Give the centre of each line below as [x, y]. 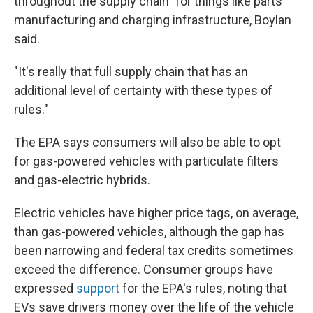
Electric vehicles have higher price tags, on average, [156, 213]
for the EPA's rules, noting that [203, 288]
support [96, 288]
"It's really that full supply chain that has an [131, 72]
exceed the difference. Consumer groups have [144, 269]
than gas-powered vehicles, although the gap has [149, 232]
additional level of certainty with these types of [143, 90]
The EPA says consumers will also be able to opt [147, 142]
